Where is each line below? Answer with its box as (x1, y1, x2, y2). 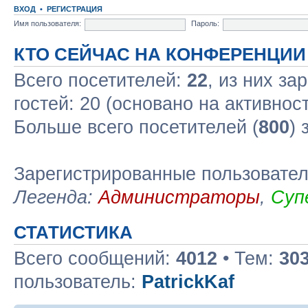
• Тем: (217, 247, 279, 269)
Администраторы (98, 186, 260, 208)
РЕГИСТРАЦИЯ (47, 4, 102, 13)
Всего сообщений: (14, 247, 176, 269)
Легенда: (14, 186, 98, 208)
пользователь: (14, 271, 142, 292)
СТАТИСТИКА (14, 222, 133, 242)
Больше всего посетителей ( (14, 116, 258, 137)
